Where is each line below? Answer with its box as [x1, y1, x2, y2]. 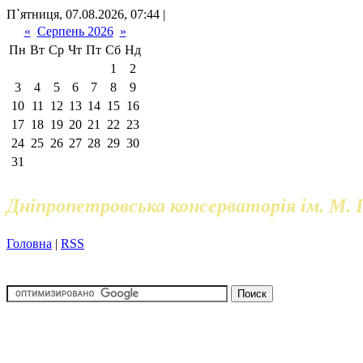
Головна [6, 236, 52, 250]
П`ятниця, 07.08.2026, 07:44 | [6, 7, 165, 21]
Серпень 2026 [36, 24, 113, 38]
